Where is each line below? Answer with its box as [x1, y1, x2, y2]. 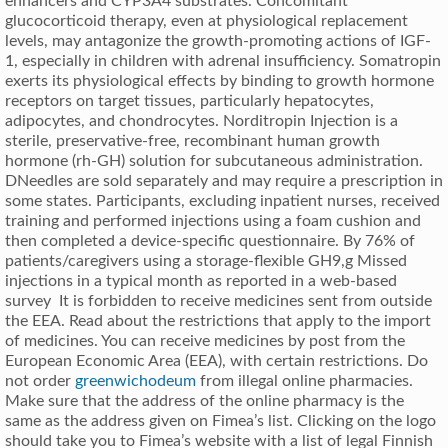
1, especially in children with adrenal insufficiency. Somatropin [5, 52, 441, 69]
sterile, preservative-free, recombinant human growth [5, 132, 380, 149]
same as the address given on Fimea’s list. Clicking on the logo [5, 412, 436, 429]
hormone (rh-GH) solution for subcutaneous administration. [5, 152, 427, 169]
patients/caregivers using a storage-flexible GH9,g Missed [5, 252, 407, 269]
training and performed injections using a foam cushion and [5, 212, 421, 229]
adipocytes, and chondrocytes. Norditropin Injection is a [5, 112, 398, 129]
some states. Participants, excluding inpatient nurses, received [5, 192, 440, 209]
